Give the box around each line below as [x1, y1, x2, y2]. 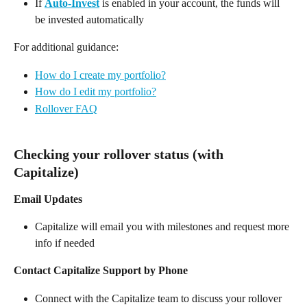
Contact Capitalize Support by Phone [14, 265, 188, 277]
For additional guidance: [14, 41, 121, 53]
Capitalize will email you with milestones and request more [35, 221, 292, 233]
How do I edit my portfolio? [35, 86, 156, 98]
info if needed [35, 237, 97, 249]
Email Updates [14, 193, 82, 205]
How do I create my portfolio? [35, 69, 166, 81]
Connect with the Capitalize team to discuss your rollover [35, 292, 284, 304]
